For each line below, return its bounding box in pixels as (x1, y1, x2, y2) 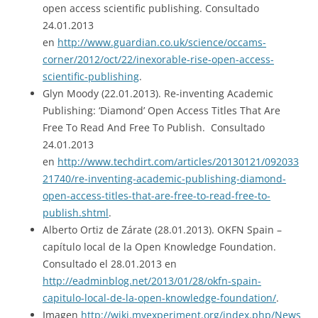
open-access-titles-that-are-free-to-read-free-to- (43, 188, 270, 202)
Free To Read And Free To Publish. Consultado (43, 120, 265, 134)
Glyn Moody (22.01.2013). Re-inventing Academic (43, 86, 273, 100)
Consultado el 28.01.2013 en (43, 256, 177, 270)
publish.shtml (43, 205, 109, 219)
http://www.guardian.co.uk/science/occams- (57, 35, 266, 49)
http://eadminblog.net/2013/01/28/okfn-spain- (43, 273, 261, 287)
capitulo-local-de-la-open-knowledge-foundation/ (43, 290, 276, 305)
